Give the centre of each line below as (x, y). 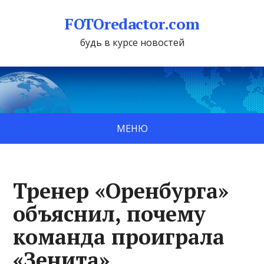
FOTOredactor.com (132, 24)
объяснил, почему (110, 213)
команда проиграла (119, 236)
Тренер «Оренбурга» (121, 190)
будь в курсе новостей (132, 42)
